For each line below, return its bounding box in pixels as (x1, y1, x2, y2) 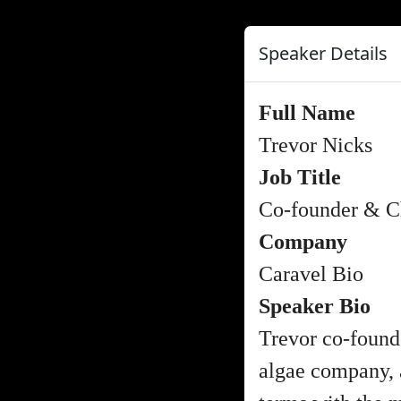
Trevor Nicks (259, 133, 372, 157)
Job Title (259, 166, 341, 189)
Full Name (259, 101, 355, 124)
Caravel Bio (259, 262, 363, 286)
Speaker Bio (259, 294, 371, 318)
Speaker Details (259, 41, 388, 65)
